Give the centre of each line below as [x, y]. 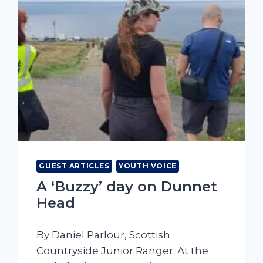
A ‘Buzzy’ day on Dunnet [127, 187]
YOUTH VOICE [148, 166]
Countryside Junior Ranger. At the [123, 251]
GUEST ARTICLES [74, 166]
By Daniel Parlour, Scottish [104, 235]
